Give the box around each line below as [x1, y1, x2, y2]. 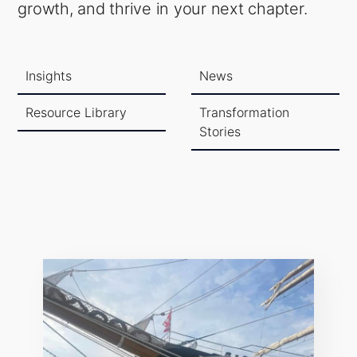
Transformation [199, 104, 289, 120]
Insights [25, 68, 73, 84]
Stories [199, 124, 241, 139]
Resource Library [25, 104, 127, 120]
